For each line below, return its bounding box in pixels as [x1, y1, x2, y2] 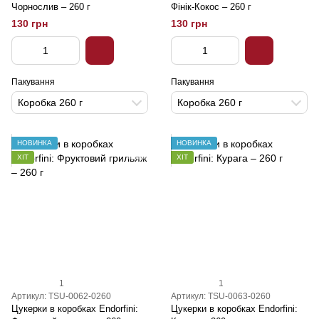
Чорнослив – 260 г [11, 1, 90, 12]
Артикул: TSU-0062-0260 [11, 291, 111, 301]
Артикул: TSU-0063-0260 [171, 291, 271, 301]
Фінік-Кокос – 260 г [171, 1, 251, 12]
